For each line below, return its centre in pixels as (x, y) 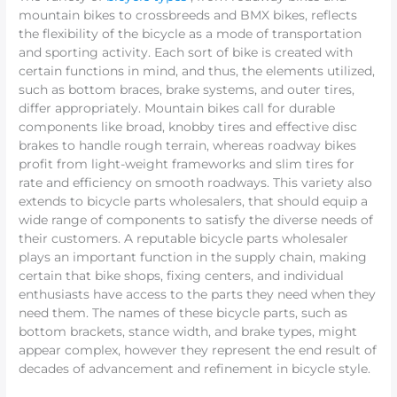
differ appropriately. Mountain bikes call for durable (177, 109)
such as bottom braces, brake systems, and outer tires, (187, 90)
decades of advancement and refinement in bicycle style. (195, 369)
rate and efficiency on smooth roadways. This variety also (196, 183)
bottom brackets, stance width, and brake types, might (188, 332)
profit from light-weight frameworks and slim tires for (187, 164)
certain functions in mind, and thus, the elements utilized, (197, 71)
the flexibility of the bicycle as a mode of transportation (191, 34)
